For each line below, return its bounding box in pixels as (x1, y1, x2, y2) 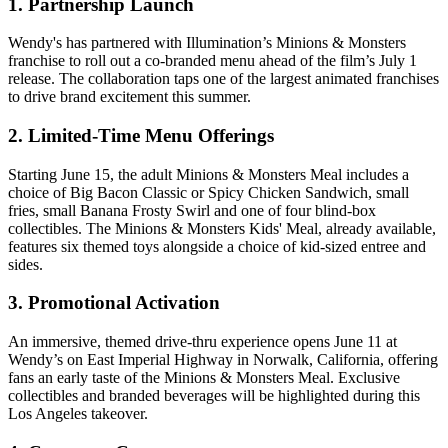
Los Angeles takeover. (8, 405, 148, 423)
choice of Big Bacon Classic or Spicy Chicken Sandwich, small (8, 183, 409, 201)
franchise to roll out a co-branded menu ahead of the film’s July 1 (8, 52, 417, 70)
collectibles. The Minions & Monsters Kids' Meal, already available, (8, 219, 436, 237)
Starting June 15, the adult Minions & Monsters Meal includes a (8, 165, 409, 183)
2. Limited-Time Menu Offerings (8, 124, 274, 146)
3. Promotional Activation (8, 292, 220, 314)
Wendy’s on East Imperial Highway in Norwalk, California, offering (8, 351, 438, 369)
